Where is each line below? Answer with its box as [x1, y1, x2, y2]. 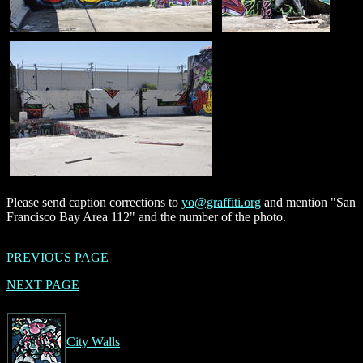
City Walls [66, 334, 120, 348]
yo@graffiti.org [181, 194, 261, 209]
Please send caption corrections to [6, 194, 181, 209]
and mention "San [261, 194, 356, 209]
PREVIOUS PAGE [6, 250, 109, 264]
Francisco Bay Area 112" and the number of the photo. [6, 209, 286, 224]
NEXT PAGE [6, 277, 79, 292]
